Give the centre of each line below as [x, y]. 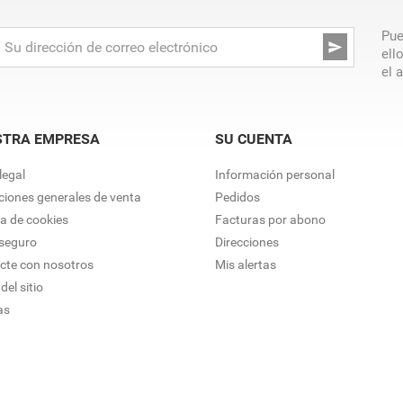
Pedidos [237, 197]
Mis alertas [246, 264]
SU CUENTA [254, 139]
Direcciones [247, 242]
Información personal [275, 175]
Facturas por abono [270, 219]
